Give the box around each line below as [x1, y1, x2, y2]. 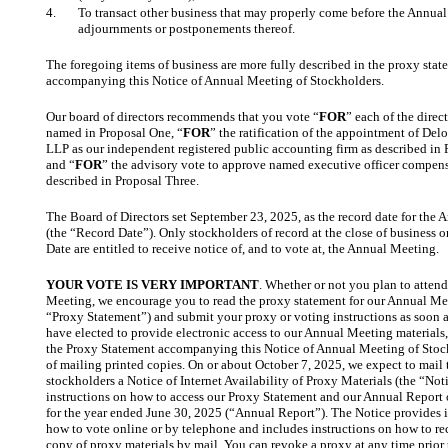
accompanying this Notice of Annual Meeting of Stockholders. [46, 72, 384, 88]
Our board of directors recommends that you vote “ [46, 108, 319, 124]
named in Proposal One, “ [46, 124, 183, 140]
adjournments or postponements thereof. [78, 20, 295, 36]
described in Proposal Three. [46, 172, 199, 188]
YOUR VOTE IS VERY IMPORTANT [46, 276, 259, 292]
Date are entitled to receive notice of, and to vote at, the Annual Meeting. [46, 240, 439, 256]
